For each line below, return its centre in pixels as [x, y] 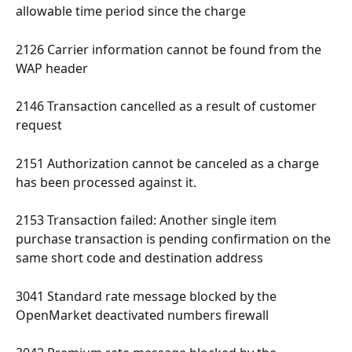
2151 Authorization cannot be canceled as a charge [169, 163]
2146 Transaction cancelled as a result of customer [168, 106]
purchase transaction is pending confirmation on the [175, 239]
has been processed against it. [108, 182]
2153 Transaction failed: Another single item [148, 220]
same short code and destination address [141, 258]
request [40, 125]
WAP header [53, 68]
